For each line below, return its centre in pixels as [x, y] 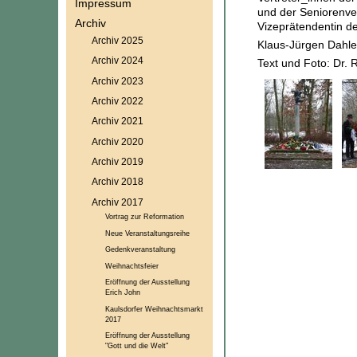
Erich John [122, 292]
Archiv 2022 [117, 100]
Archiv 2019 [117, 161]
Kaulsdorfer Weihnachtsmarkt [154, 308]
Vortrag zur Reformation [144, 217]
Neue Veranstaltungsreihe [147, 233]
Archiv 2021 [117, 121]
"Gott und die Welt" [136, 346]
